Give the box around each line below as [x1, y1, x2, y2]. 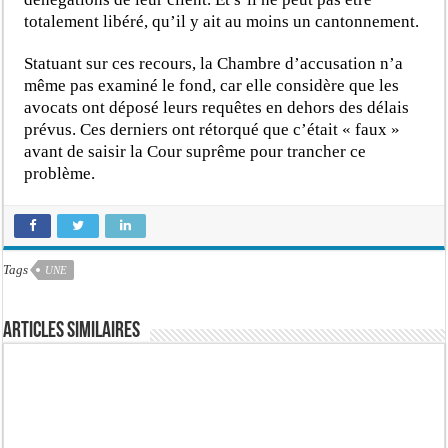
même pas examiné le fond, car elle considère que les [24, 75, 400, 95]
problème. [24, 163, 96, 183]
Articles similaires [3, 319, 141, 343]
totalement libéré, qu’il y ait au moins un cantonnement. [24, 11, 420, 31]
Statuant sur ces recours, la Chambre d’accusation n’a [24, 53, 404, 73]
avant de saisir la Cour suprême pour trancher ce [24, 141, 367, 161]
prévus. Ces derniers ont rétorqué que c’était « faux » [24, 119, 401, 139]
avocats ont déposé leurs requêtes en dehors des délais [24, 97, 410, 117]
